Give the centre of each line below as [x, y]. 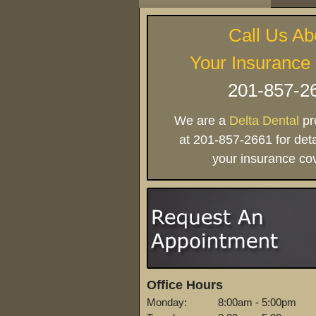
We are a [201, 121]
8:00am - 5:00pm [257, 302]
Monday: [167, 302]
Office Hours [185, 285]
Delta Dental [264, 121]
